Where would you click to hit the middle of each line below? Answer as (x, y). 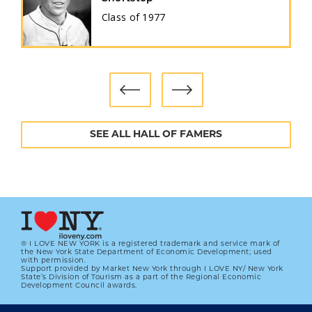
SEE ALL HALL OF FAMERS (156, 135)
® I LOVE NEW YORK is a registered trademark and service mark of (150, 244)
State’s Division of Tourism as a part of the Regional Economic (141, 278)
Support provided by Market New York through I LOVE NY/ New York (152, 269)
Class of (120, 17)
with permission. (53, 261)
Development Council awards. (79, 286)
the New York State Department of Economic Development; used (147, 252)
